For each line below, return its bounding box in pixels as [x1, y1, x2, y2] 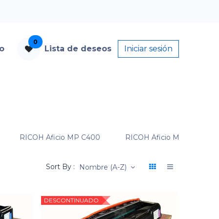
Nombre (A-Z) [79, 163, 127, 172]
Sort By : [45, 162, 75, 172]
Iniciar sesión [124, 44, 173, 54]
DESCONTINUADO [44, 197, 99, 204]
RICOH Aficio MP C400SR [125, 132, 216, 142]
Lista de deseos [44, 44, 111, 54]
